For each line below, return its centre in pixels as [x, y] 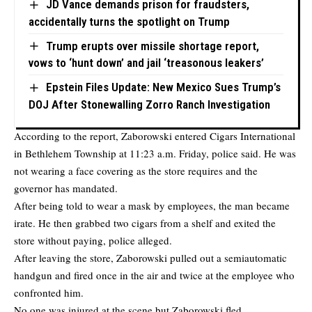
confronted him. [49, 292]
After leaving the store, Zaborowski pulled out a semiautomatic [150, 257]
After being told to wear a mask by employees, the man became [152, 205]
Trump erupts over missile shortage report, [152, 46]
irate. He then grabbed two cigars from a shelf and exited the [145, 223]
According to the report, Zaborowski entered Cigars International [155, 135]
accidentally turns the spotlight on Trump [129, 21]
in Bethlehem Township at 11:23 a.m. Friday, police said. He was [155, 153]
